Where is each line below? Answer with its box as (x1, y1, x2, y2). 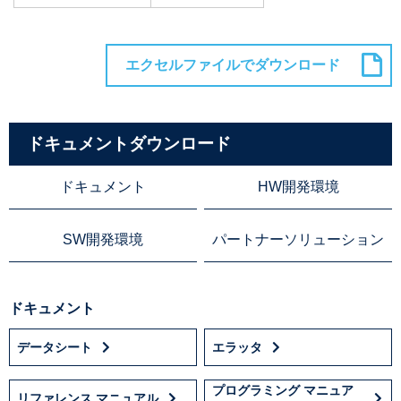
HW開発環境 (257, 178, 339, 194)
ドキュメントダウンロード (27, 133, 231, 153)
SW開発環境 (62, 231, 143, 247)
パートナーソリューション (212, 231, 385, 247)
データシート (17, 339, 92, 354)
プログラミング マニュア (212, 382, 354, 397)
